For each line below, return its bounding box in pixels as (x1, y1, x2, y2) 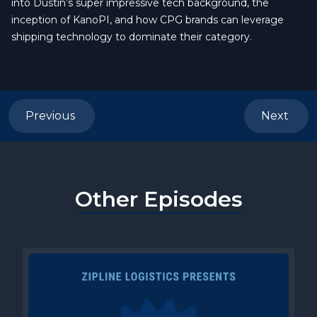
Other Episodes (74, 186, 243, 213)
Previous (25, 109, 78, 123)
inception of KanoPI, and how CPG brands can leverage (11, 13, 284, 27)
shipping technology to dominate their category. (11, 30, 252, 44)
